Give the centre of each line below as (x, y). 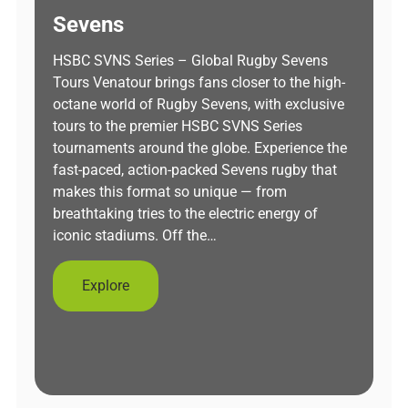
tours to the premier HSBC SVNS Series (178, 126)
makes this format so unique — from (170, 192)
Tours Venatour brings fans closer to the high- (199, 82)
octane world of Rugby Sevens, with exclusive (199, 104)
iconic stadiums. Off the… (135, 235)
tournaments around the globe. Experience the (200, 148)
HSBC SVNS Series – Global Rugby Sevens (190, 61)
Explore (106, 286)
